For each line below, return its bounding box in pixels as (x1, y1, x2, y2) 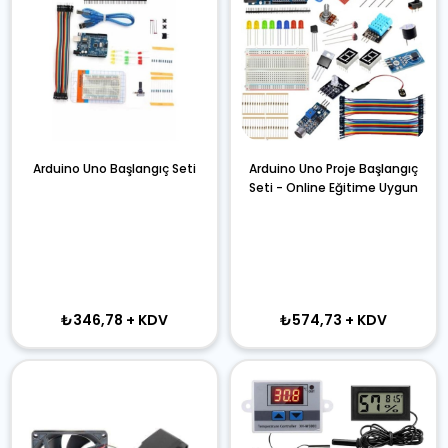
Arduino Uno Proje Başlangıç (249, 160, 418, 177)
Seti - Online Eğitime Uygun (249, 179, 418, 196)
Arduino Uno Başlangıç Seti (33, 160, 196, 177)
